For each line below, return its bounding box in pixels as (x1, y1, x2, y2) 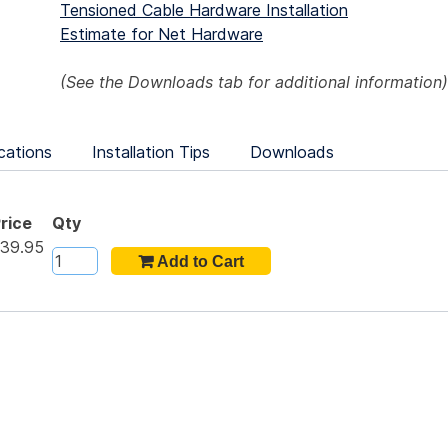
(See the (60, 72, 128, 93)
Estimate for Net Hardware (60, 24, 263, 45)
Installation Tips (92, 142, 210, 163)
